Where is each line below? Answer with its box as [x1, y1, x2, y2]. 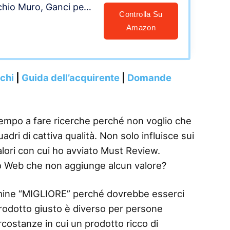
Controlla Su [119, 10, 163, 18]
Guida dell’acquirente [22, 72, 120, 83]
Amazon [126, 23, 156, 32]
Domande [127, 72, 171, 83]
